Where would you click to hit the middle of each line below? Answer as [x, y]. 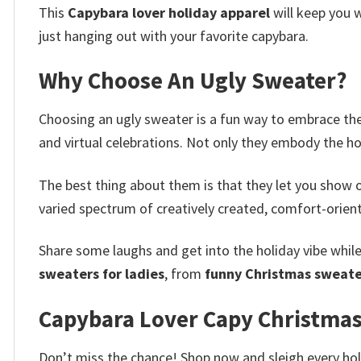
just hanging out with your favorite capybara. [174, 35]
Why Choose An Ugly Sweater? [193, 81]
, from [185, 274]
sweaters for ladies [102, 274]
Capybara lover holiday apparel [169, 12]
